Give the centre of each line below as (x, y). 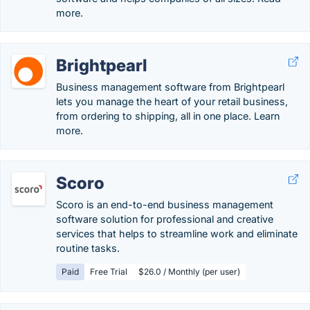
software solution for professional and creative (165, 219)
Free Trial (109, 272)
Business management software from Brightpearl (170, 87)
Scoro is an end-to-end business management (165, 204)
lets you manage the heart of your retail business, (172, 101)
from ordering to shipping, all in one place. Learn (168, 116)
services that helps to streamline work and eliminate (177, 234)
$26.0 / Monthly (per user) (189, 272)
